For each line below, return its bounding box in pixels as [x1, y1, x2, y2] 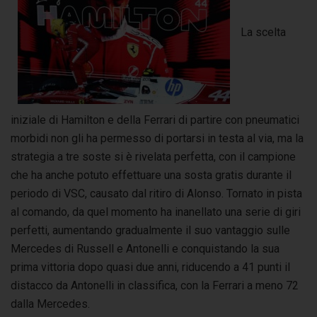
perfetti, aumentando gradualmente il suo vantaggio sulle [11, 223, 290, 237]
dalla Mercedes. [11, 296, 93, 311]
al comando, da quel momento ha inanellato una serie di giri [11, 204, 301, 219]
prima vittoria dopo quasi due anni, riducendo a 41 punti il [11, 260, 290, 274]
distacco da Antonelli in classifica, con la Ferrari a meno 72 [11, 278, 299, 292]
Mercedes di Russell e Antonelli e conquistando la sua [11, 241, 279, 255]
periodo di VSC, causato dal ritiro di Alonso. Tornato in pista [11, 186, 302, 200]
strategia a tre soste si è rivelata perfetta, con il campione [11, 149, 296, 163]
